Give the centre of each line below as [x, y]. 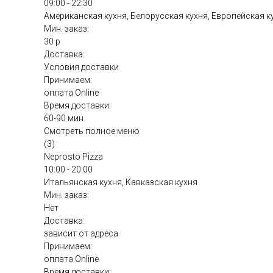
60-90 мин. [65, 119]
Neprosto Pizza [73, 157]
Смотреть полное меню [92, 131]
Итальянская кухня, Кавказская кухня [121, 183]
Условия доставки [81, 67]
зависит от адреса [81, 234]
